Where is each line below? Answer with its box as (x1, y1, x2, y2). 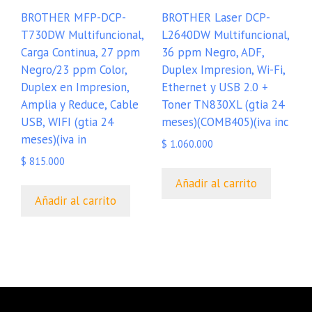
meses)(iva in (21, 131, 86, 147)
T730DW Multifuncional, (21, 26, 143, 42)
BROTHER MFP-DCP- (21, 9, 126, 25)
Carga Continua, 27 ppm (21, 44, 140, 60)
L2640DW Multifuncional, (161, 26, 289, 42)
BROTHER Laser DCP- (161, 9, 270, 25)
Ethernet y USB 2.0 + (161, 79, 268, 95)
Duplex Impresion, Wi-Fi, (161, 61, 285, 77)
